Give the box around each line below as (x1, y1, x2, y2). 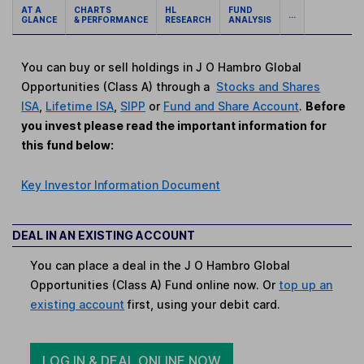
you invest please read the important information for (21, 119, 327, 133)
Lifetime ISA (45, 99, 115, 114)
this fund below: (21, 138, 115, 153)
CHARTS (74, 5, 115, 15)
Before (305, 99, 346, 114)
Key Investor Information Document (21, 178, 221, 193)
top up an (279, 278, 333, 292)
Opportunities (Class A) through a (21, 80, 217, 94)
